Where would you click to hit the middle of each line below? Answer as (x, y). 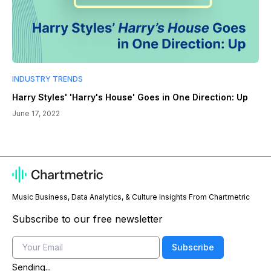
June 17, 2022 (36, 114)
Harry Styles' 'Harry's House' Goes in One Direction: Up (130, 97)
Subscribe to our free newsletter (87, 219)
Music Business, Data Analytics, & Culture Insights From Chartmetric (131, 197)
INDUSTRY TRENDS (47, 79)
